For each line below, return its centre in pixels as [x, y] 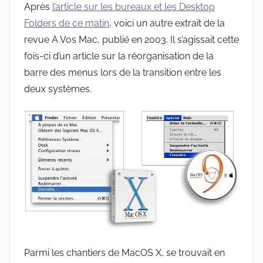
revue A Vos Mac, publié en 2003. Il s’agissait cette [131, 40]
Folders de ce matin [67, 23]
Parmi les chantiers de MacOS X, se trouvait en [124, 252]
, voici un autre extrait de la [167, 23]
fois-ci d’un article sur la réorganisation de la [119, 56]
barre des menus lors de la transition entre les [123, 73]
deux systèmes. [58, 89]
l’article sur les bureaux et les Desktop [134, 7]
